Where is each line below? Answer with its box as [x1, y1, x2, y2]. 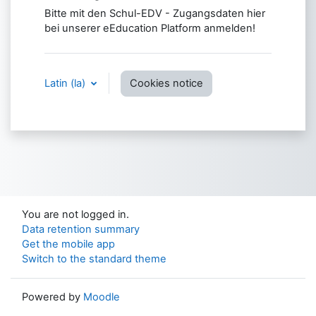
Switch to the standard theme [22, 253, 166, 265]
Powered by [22, 291, 83, 303]
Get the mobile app [22, 238, 115, 250]
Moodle [83, 291, 120, 303]
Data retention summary [22, 223, 140, 236]
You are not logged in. [22, 208, 129, 221]
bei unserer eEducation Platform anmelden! [44, 21, 255, 35]
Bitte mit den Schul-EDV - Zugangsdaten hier [44, 6, 265, 20]
